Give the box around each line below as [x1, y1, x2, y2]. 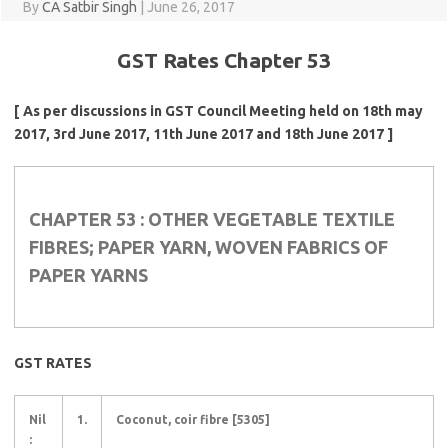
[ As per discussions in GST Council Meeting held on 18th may [14, 103, 423, 119]
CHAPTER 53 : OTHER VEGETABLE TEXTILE [29, 209, 395, 229]
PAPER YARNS [29, 265, 148, 285]
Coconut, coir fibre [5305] [116, 413, 270, 426]
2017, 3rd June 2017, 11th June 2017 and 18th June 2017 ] [14, 126, 393, 142]
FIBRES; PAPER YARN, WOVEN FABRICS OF [29, 237, 388, 257]
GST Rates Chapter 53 [117, 48, 331, 72]
